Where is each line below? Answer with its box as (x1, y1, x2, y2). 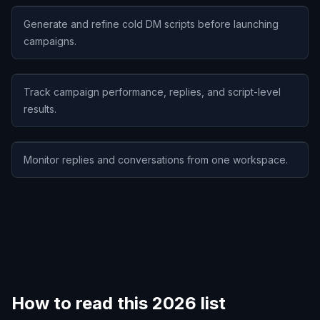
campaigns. (24, 35, 76, 47)
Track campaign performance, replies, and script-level (24, 86, 281, 98)
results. (24, 103, 56, 115)
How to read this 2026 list (11, 293, 226, 314)
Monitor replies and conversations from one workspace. (24, 154, 288, 166)
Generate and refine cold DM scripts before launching (24, 18, 279, 30)
